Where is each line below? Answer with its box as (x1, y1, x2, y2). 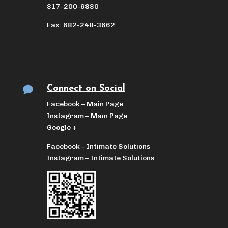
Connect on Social (46, 83, 125, 93)
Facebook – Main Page (46, 99, 123, 108)
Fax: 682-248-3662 (46, 20, 115, 30)
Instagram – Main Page (46, 111, 127, 120)
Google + (46, 123, 77, 132)
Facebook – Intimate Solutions (46, 141, 152, 151)
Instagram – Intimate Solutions (46, 153, 154, 162)
